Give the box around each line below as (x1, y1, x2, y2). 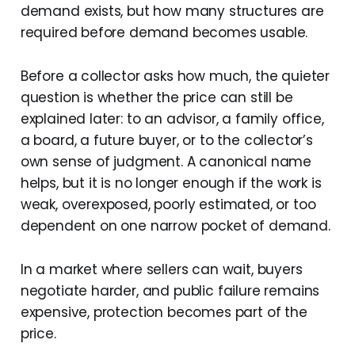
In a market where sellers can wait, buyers (20, 260, 303, 280)
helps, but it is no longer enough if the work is (20, 174, 322, 193)
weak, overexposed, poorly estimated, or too (20, 195, 316, 215)
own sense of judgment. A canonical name (20, 152, 312, 172)
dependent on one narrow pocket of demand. (20, 216, 330, 236)
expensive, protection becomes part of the (20, 303, 307, 323)
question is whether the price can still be (20, 88, 293, 108)
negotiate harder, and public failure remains (20, 281, 320, 301)
